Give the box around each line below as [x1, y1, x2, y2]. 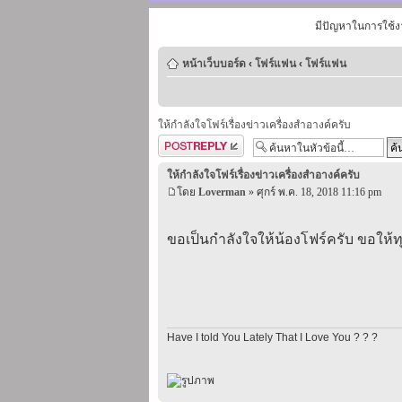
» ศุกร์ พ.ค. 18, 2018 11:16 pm [246, 185, 381, 198]
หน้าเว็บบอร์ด [182, 57, 246, 70]
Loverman [198, 185, 246, 198]
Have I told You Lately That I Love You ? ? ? [167, 330, 378, 344]
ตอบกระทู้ [158, 136, 203, 150]
